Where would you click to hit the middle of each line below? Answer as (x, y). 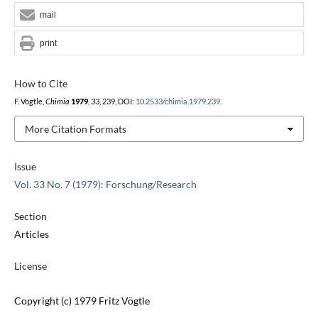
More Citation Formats (75, 128)
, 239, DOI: (117, 101)
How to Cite (40, 83)
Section (30, 216)
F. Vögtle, (29, 101)
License (30, 266)
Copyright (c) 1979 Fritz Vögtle (82, 301)
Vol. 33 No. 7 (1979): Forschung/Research (105, 185)
